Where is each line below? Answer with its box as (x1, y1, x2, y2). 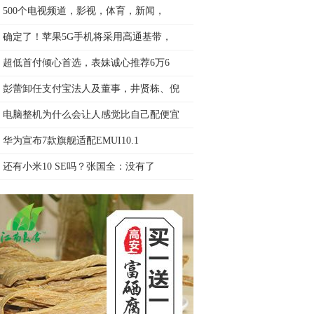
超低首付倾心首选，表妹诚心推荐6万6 (3, 57, 170, 68)
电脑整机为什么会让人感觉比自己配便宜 (3, 109, 179, 120)
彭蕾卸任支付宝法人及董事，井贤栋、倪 (3, 83, 179, 94)
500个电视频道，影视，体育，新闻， (3, 6, 165, 16)
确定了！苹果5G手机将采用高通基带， (3, 32, 172, 42)
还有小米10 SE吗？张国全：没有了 (3, 161, 155, 172)
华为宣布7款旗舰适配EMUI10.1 (3, 135, 139, 146)
